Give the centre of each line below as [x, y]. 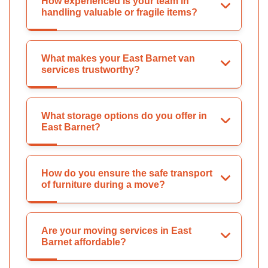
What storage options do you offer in [124, 116]
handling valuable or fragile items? [119, 13]
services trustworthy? [91, 70]
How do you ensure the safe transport [127, 173]
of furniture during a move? [103, 185]
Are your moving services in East [116, 231]
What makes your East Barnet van [118, 59]
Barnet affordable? [84, 242]
